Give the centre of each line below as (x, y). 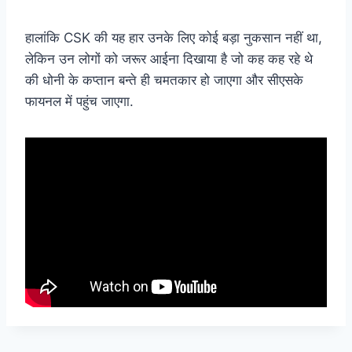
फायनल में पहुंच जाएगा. (79, 102)
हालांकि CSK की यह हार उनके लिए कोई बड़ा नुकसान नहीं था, (174, 38)
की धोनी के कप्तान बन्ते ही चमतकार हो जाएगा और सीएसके (164, 81)
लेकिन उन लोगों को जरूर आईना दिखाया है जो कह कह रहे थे (169, 59)
